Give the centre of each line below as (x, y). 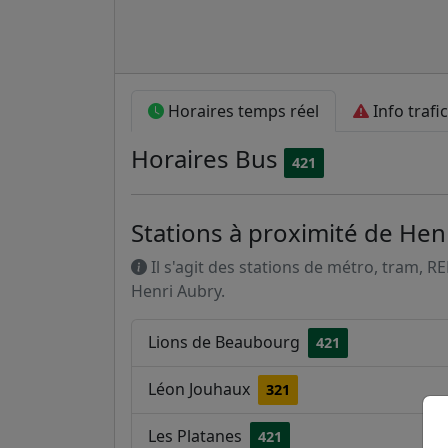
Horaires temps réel (241, 111)
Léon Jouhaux (201, 389)
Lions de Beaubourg (226, 342)
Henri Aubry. (178, 291)
